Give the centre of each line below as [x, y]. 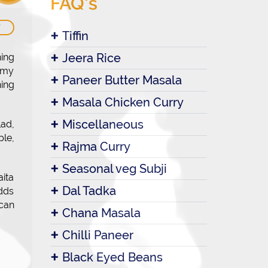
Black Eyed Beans [112, 257]
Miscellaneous [103, 124]
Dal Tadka [89, 191]
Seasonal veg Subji [114, 169]
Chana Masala [101, 213]
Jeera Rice [91, 58]
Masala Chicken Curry [123, 102]
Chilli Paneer [98, 235]
